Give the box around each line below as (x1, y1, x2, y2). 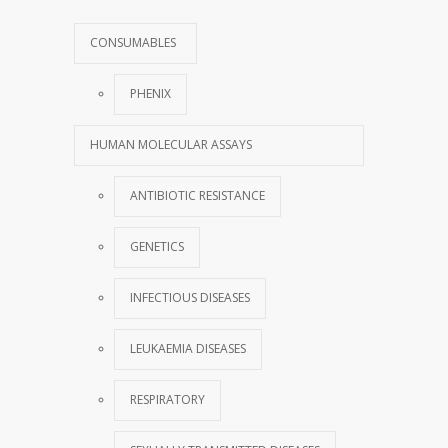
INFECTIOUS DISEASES (130, 289, 250, 306)
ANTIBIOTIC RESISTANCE (130, 187, 265, 204)
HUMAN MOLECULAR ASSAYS (90, 136, 252, 153)
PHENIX (130, 85, 171, 102)
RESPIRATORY (130, 391, 205, 408)
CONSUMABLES (90, 34, 176, 51)
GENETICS (130, 238, 184, 255)
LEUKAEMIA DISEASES (130, 340, 246, 357)
